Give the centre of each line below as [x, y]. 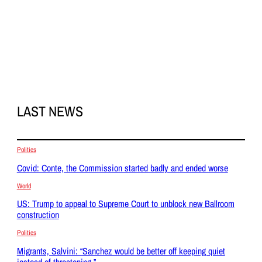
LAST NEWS [50, 111]
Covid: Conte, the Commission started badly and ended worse [122, 168]
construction [38, 215]
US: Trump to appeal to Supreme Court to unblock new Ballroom [125, 204]
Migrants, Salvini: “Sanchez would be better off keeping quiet [121, 251]
